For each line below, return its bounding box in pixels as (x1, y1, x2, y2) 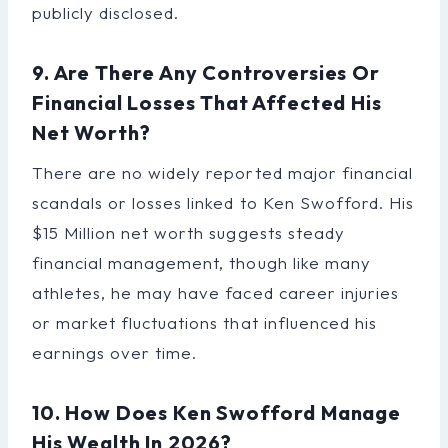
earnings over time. (32, 341, 198, 363)
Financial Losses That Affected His (32, 89, 382, 115)
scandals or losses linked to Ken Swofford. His (32, 191, 414, 213)
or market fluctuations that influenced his (32, 311, 377, 333)
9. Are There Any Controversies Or (32, 59, 380, 85)
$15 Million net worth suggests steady (32, 221, 345, 243)
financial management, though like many (32, 251, 371, 273)
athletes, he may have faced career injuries (32, 281, 399, 303)
